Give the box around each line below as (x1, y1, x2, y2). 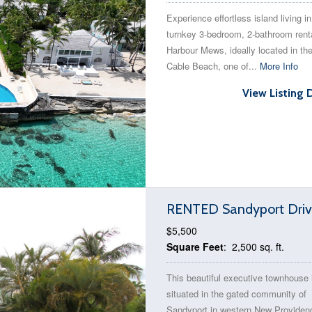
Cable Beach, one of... (166, 59, 260, 72)
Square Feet (166, 240, 224, 253)
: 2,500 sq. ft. (224, 240, 284, 253)
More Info (260, 59, 298, 72)
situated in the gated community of (166, 287, 306, 300)
